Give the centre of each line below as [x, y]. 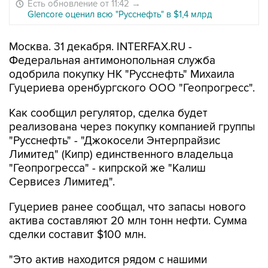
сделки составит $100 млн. [77, 235]
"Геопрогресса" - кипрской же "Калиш [107, 168]
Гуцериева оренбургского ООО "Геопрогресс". [132, 88]
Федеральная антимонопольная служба [112, 61]
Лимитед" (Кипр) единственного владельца [121, 155]
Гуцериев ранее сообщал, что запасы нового [127, 207]
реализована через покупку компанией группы [132, 127]
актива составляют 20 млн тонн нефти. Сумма [128, 221]
